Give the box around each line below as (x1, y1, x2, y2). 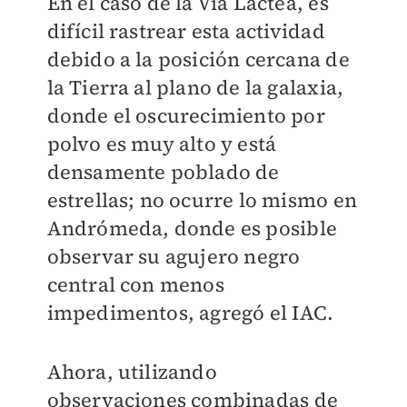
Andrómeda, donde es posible (46, 213, 337, 242)
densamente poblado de (46, 157, 280, 185)
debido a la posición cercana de (46, 45, 350, 73)
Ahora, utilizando (46, 357, 217, 385)
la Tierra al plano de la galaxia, (46, 73, 344, 101)
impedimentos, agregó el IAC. (46, 298, 334, 326)
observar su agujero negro (46, 242, 301, 270)
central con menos (46, 270, 224, 298)
